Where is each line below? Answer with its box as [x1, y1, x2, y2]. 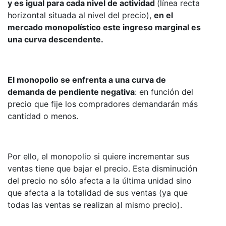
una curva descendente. [8, 34, 103, 44]
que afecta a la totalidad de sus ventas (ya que [8, 187, 188, 198]
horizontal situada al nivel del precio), [8, 10, 154, 20]
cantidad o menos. [8, 110, 78, 121]
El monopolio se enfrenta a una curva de [8, 74, 166, 85]
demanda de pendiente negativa [8, 86, 135, 97]
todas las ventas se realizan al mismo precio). [8, 199, 182, 210]
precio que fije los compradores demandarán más [8, 98, 198, 109]
